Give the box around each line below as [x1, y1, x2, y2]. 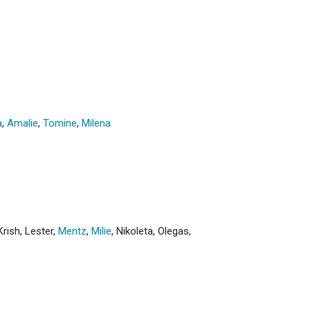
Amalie [7, 116, 38, 129]
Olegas [158, 224, 189, 237]
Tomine [43, 116, 77, 129]
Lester [25, 224, 53, 237]
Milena [82, 116, 111, 129]
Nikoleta [116, 224, 153, 237]
